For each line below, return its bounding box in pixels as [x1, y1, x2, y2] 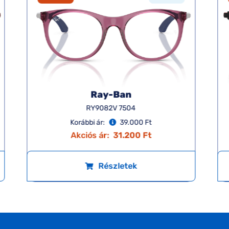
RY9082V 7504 [86, 104, 136, 113]
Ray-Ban [90, 89, 132, 101]
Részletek [98, 161, 138, 171]
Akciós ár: [71, 130, 109, 141]
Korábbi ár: [70, 118, 105, 127]
